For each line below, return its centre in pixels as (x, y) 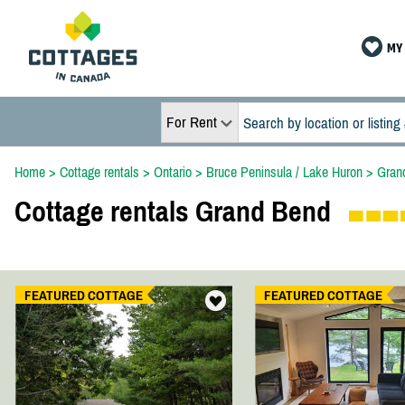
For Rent (191, 122)
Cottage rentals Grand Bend (172, 211)
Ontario (172, 172)
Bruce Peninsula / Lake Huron (284, 172)
